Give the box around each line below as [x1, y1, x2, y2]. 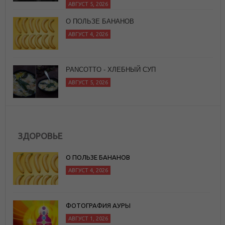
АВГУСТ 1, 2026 [68, 215, 108, 221]
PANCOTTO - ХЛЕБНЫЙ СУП [66, 65, 156, 73]
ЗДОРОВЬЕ [18, 131, 62, 141]
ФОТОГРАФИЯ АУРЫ [66, 201, 131, 209]
